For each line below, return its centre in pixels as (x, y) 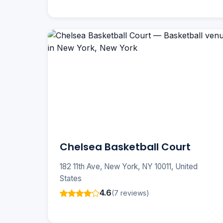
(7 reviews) (130, 193)
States (71, 179)
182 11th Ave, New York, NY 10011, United (129, 167)
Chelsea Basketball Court (125, 147)
